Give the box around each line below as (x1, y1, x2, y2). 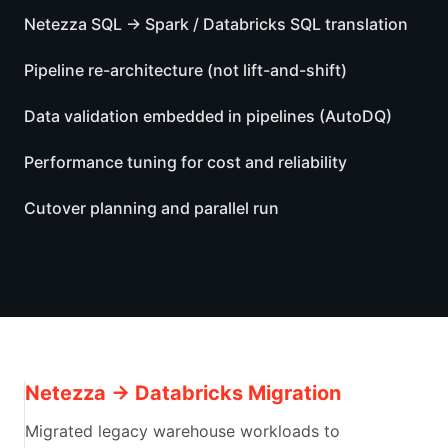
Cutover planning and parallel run (24, 197, 279, 218)
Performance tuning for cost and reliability (24, 151, 347, 172)
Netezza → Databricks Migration (25, 380, 341, 405)
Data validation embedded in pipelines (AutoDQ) (24, 105, 392, 126)
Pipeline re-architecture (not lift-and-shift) (24, 59, 347, 80)
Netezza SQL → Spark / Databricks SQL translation (24, 13, 408, 34)
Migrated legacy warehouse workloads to (25, 420, 340, 441)
